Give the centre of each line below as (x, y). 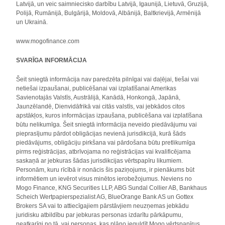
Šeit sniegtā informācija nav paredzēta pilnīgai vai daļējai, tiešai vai (108, 79)
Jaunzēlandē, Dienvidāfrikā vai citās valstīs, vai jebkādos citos (101, 106)
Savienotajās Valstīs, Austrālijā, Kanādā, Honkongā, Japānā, (98, 97)
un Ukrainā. (32, 22)
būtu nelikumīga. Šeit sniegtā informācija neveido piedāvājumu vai (107, 125)
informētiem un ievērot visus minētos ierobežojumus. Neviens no (104, 179)
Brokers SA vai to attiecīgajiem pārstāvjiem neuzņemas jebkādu (103, 206)
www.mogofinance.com (48, 41)
